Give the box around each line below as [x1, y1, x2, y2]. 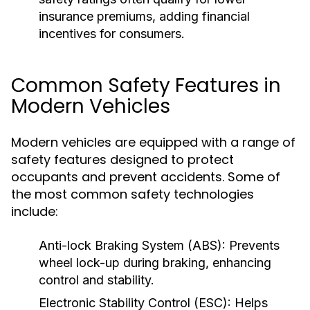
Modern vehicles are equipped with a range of [11, 134, 295, 151]
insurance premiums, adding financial [39, 9, 250, 24]
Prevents [226, 238, 280, 253]
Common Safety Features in [11, 72, 281, 99]
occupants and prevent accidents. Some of [11, 168, 280, 185]
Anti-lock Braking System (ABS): [39, 238, 226, 253]
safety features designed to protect [11, 151, 234, 168]
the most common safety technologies [11, 185, 254, 203]
